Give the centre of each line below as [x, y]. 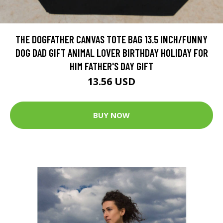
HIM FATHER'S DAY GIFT [111, 66]
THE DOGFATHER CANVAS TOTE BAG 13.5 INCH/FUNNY [111, 39]
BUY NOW [111, 115]
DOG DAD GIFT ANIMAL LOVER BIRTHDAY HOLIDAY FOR [111, 52]
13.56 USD [111, 81]
